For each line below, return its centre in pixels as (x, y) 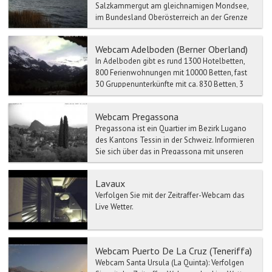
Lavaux (110, 184)
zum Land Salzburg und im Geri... (151, 29)
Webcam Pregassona (137, 116)
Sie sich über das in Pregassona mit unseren (169, 151)
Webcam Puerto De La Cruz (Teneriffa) (174, 250)
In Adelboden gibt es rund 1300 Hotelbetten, (170, 61)
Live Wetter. (114, 207)
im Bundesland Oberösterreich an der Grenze (172, 17)
